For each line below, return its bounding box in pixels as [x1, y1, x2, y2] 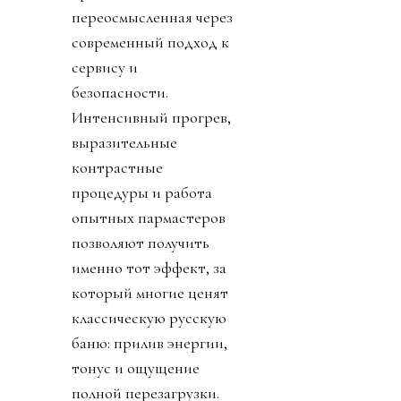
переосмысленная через [72, 6, 233, 27]
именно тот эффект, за [72, 257, 226, 277]
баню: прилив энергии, [72, 332, 227, 353]
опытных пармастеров [72, 207, 226, 227]
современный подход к [72, 31, 229, 52]
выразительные [72, 132, 177, 152]
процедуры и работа [72, 182, 212, 202]
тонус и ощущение [72, 357, 200, 378]
